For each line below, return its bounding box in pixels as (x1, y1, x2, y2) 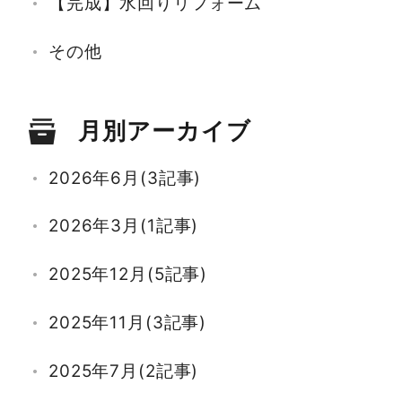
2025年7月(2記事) (48, 361, 199, 382)
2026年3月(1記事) (48, 215, 199, 237)
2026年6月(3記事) (48, 167, 202, 188)
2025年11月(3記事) (48, 312, 207, 334)
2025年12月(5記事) (48, 264, 208, 285)
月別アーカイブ (78, 116, 251, 144)
